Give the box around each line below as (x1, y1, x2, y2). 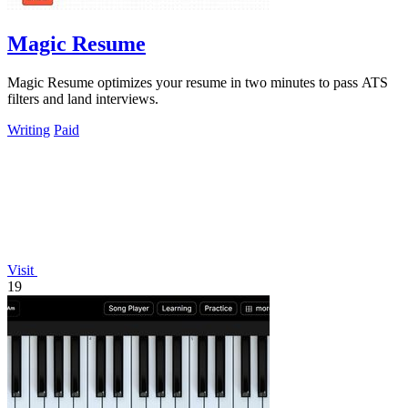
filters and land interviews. (7, 90, 158, 107)
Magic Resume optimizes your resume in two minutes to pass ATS (7, 74, 388, 90)
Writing (7, 121, 50, 138)
